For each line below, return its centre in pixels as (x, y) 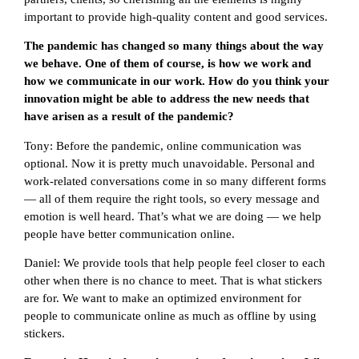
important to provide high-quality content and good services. (176, 16)
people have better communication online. (129, 234)
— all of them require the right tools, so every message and (172, 198)
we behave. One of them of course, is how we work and (167, 64)
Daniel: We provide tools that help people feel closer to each (175, 263)
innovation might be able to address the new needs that (167, 99)
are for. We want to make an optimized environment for (163, 298)
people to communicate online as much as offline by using (170, 316)
